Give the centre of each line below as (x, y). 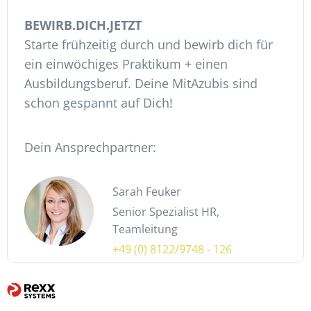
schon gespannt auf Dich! (99, 103)
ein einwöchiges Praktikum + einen (126, 64)
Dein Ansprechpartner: (90, 148)
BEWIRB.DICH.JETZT (83, 25)
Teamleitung (145, 229)
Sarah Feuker (147, 191)
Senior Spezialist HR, (166, 211)
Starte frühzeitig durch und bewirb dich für (149, 45)
